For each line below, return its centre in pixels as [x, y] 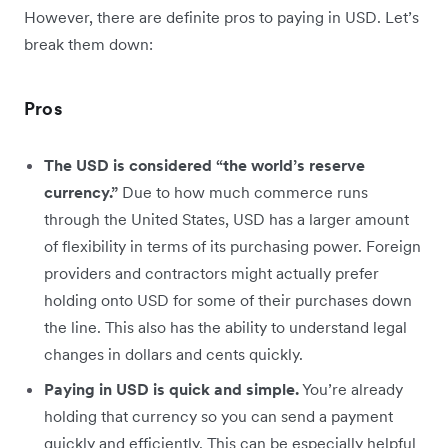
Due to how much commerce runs [243, 192]
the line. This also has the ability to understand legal [225, 327]
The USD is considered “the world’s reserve [204, 165]
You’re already [351, 389]
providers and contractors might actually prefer [211, 273]
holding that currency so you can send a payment [218, 416]
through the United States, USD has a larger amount [226, 219]
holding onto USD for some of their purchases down [228, 300]
